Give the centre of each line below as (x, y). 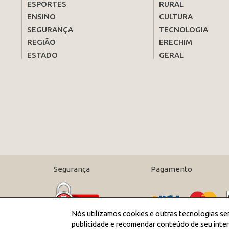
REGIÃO (41, 42)
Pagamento (171, 169)
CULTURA (176, 17)
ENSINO (41, 17)
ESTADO (42, 55)
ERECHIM (176, 42)
